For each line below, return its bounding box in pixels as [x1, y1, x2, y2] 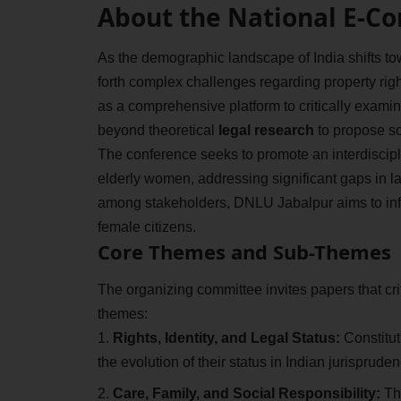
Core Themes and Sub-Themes [97, 238, 391, 266]
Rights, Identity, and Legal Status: [112, 329, 340, 346]
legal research [218, 123, 314, 139]
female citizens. [97, 219, 196, 235]
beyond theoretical [97, 123, 218, 139]
